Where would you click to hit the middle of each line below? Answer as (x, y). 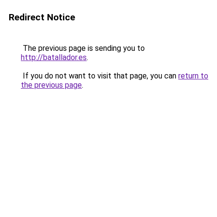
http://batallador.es (54, 57)
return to (193, 76)
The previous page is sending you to (83, 48)
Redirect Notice (42, 17)
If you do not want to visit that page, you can (100, 76)
